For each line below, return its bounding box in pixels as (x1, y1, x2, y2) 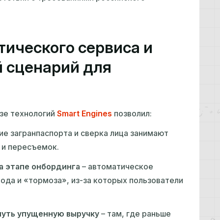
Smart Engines (57, 109, 112, 119)
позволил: (112, 109, 152, 119)
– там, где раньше (99, 209, 171, 219)
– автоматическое (80, 162, 153, 172)
